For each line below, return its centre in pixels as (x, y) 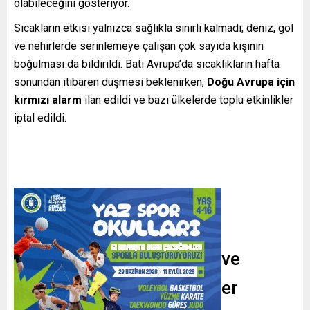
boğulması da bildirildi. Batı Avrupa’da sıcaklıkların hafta (147, 64)
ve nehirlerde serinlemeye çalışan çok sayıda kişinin (139, 46)
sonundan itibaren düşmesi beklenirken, (110, 82)
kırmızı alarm (48, 100)
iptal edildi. (40, 118)
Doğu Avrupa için (251, 82)
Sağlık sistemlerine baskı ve (127, 258)
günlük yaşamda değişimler (126, 288)
